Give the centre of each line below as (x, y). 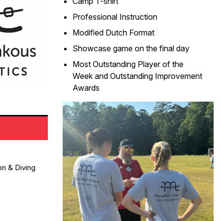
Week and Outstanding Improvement (137, 76)
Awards (86, 88)
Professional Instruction (115, 17)
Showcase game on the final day (131, 49)
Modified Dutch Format (113, 33)
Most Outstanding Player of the (128, 64)
